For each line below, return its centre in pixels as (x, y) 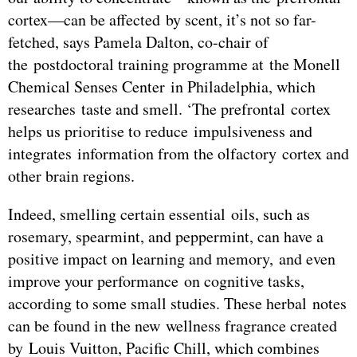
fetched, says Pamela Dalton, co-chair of (138, 42)
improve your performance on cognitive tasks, (156, 281)
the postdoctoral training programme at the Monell (174, 65)
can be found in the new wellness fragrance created (173, 326)
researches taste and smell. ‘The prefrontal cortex (169, 109)
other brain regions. (71, 176)
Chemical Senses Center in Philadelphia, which (162, 87)
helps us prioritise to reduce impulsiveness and (160, 131)
